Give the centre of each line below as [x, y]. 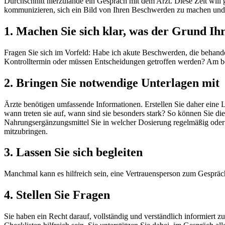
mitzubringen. [27, 131]
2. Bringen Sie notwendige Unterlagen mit [113, 83]
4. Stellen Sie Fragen [57, 195]
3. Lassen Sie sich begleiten [73, 152]
